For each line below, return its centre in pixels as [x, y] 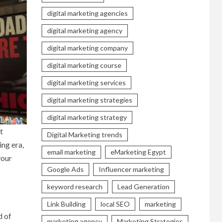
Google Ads [65, 169]
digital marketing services [86, 82]
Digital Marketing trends [84, 134]
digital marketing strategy [87, 117]
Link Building [66, 204]
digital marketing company [87, 48]
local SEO [115, 204]
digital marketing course [84, 65]
